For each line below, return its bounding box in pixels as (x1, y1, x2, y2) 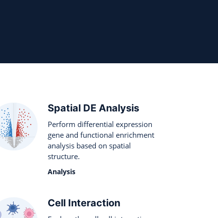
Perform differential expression (48, 119, 152, 129)
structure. (48, 151, 80, 161)
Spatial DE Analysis (48, 102, 139, 114)
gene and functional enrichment (48, 130, 154, 140)
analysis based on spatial (48, 141, 131, 150)
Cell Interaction (48, 197, 120, 209)
